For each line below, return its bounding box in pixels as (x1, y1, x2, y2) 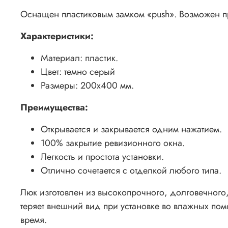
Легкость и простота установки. (41, 150, 164, 163)
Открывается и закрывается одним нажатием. (41, 122, 222, 136)
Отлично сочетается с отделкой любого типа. (41, 163, 221, 177)
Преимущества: (20, 100, 88, 114)
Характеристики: (20, 29, 94, 43)
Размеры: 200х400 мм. (41, 78, 134, 92)
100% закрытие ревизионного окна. (41, 136, 185, 150)
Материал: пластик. (41, 51, 118, 65)
